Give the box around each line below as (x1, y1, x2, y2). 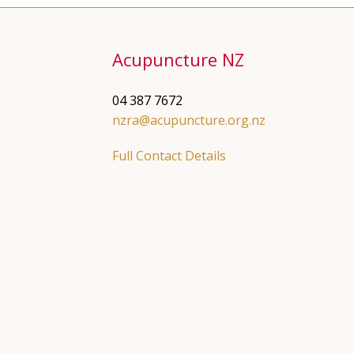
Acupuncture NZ (112, 47, 244, 71)
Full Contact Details (112, 147, 226, 164)
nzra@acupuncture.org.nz (112, 111, 265, 129)
